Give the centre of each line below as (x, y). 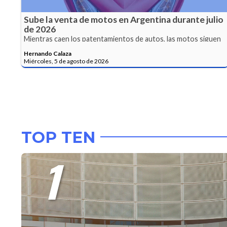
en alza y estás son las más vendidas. (82, 47)
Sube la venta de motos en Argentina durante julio (124, 20)
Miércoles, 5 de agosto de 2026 (66, 61)
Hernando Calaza (48, 53)
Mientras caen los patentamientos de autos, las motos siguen (122, 39)
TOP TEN (58, 137)
